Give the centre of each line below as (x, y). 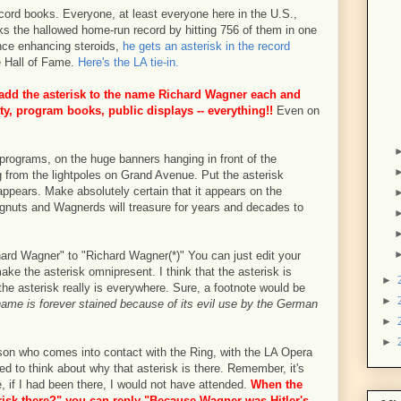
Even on (296, 111)
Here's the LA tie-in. (128, 62)
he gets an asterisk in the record (206, 46)
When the (277, 384)
